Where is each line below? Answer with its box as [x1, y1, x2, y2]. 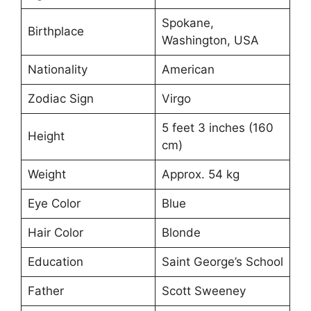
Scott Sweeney [161, 283, 246, 298]
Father [27, 283, 64, 298]
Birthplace [27, 24, 84, 38]
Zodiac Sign [27, 91, 94, 106]
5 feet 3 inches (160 [161, 120, 274, 135]
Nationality [27, 62, 87, 76]
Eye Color [27, 196, 81, 210]
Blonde [161, 225, 201, 239]
